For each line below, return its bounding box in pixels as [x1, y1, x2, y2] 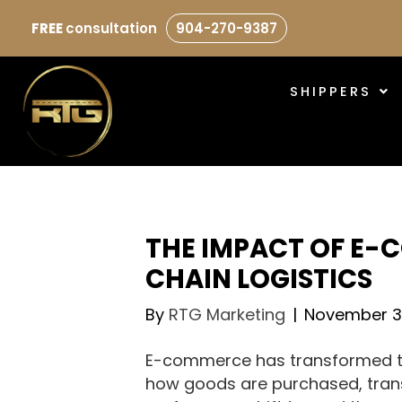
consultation [66, 19, 157, 38]
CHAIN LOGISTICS [145, 261, 372, 297]
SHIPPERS [290, 82, 371, 100]
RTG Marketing [169, 303, 285, 326]
